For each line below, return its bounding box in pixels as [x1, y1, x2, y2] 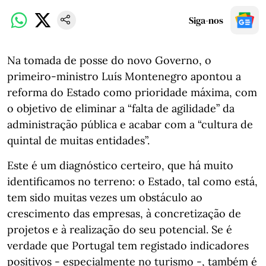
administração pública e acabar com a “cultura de [7, 118, 253, 131]
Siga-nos [189, 14, 223, 27]
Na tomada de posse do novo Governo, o [7, 53, 211, 67]
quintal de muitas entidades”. [7, 134, 150, 147]
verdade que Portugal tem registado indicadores [7, 239, 249, 252]
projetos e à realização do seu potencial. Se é [7, 223, 232, 236]
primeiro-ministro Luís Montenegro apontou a [7, 69, 241, 83]
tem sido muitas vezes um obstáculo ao [7, 191, 202, 204]
